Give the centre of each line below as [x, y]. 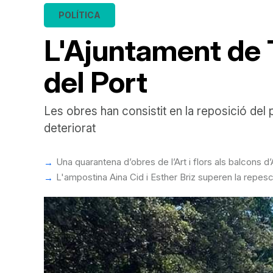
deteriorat [70, 128]
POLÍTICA [80, 15]
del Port [96, 82]
